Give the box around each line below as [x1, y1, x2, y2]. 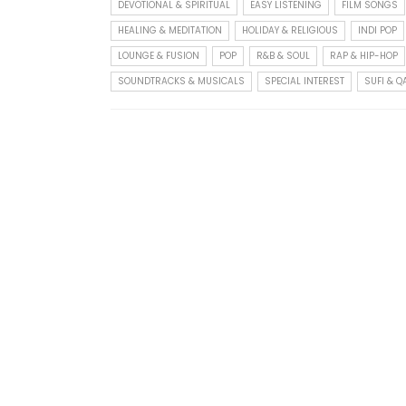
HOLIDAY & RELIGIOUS [242, 24, 338, 38]
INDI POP [358, 24, 397, 38]
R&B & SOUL [256, 49, 310, 63]
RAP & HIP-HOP [330, 49, 398, 63]
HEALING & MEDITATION [118, 24, 222, 38]
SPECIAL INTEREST [265, 74, 344, 89]
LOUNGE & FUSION [118, 49, 199, 63]
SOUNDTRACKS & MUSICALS [118, 74, 245, 89]
